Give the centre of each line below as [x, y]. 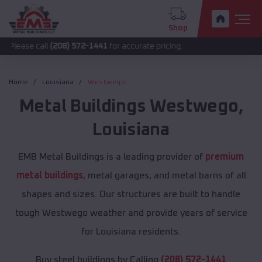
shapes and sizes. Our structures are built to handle [131, 194]
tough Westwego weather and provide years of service [131, 213]
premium [225, 157]
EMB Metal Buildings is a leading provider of [112, 157]
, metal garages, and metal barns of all [164, 176]
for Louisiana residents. [131, 232]
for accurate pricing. [103, 46]
